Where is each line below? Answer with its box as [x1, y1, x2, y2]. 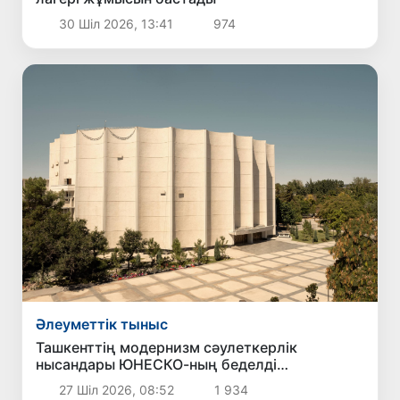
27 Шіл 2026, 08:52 [54, 382, 178, 398]
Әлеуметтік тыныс [36, 315, 169, 334]
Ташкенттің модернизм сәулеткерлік [36, 338, 298, 357]
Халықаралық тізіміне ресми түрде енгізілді [36, 372, 348, 391]
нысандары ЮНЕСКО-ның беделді [36, 355, 278, 374]
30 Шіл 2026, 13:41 [54, 16, 177, 32]
